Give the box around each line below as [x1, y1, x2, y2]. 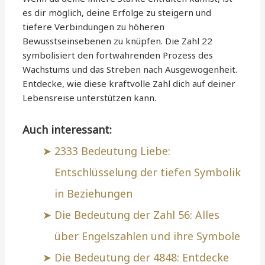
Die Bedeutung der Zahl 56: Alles [54, 208, 220, 222]
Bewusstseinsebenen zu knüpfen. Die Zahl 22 [22, 35, 213, 47]
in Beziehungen [54, 186, 133, 201]
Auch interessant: [22, 122, 112, 137]
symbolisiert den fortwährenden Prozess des [22, 49, 214, 62]
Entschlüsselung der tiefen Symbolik [54, 165, 241, 180]
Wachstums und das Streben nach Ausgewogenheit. [22, 63, 238, 76]
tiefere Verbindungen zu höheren [22, 21, 165, 33]
